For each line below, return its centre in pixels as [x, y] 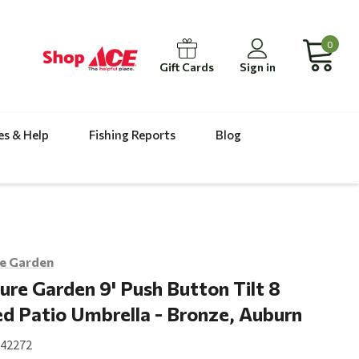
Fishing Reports [133, 135]
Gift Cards [187, 67]
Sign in [258, 67]
